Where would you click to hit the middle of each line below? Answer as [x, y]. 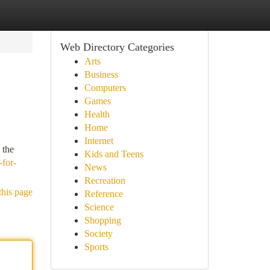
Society [98, 234]
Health [97, 114]
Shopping [102, 220]
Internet [99, 141]
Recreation [105, 181]
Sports [96, 247]
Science [99, 207]
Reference [103, 194]
